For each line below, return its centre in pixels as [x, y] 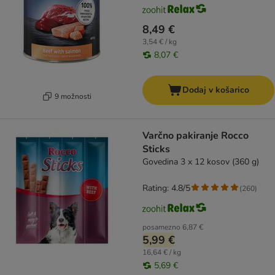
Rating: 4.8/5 [166, 188]
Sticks [156, 149]
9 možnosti [73, 96]
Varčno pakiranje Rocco [196, 136]
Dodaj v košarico [216, 90]
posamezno [161, 227]
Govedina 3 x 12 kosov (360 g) [201, 162]
